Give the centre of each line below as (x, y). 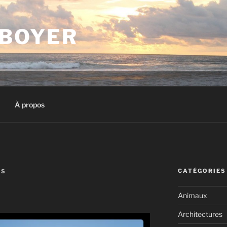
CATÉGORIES (202, 171)
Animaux (192, 195)
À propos (29, 104)
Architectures (200, 214)
